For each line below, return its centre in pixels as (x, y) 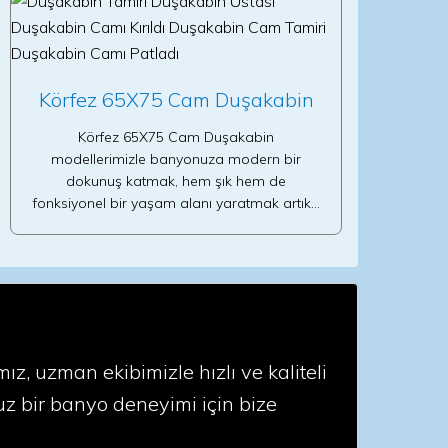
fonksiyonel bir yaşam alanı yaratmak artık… (176, 203)
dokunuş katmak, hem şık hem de (176, 181)
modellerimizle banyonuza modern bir (176, 159)
